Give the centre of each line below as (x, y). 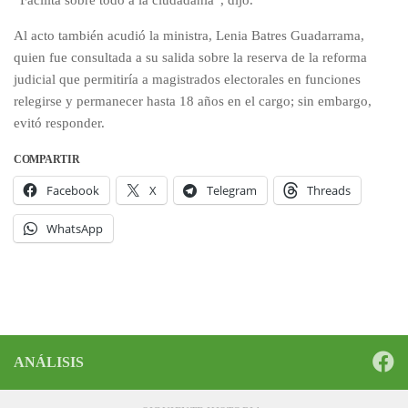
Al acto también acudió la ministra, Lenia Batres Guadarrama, (189, 36)
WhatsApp (75, 229)
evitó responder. (59, 123)
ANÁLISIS (49, 362)
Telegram (232, 191)
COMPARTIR (47, 160)
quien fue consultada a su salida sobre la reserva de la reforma (190, 58)
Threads (329, 191)
